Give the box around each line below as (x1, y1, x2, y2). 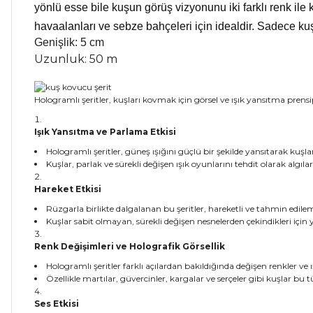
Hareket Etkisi (34, 183, 101, 194)
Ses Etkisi (34, 298, 79, 309)
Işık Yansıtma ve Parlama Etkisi (34, 126, 176, 137)
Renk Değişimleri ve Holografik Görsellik (34, 240, 225, 252)
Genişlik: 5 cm (34, 36, 104, 48)
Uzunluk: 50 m (34, 52, 117, 66)
